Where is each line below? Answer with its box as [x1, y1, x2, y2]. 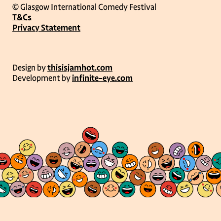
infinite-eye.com [72, 73, 133, 84]
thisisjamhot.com [47, 63, 112, 74]
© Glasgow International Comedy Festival [12, 2, 156, 13]
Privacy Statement [12, 23, 80, 34]
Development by [12, 73, 72, 84]
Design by [12, 63, 47, 74]
